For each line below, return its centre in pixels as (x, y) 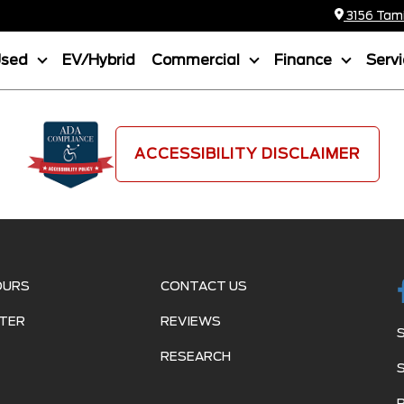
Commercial (197, 60)
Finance (305, 60)
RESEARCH (196, 356)
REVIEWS (191, 321)
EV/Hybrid (99, 60)
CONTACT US (204, 285)
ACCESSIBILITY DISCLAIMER (247, 154)
